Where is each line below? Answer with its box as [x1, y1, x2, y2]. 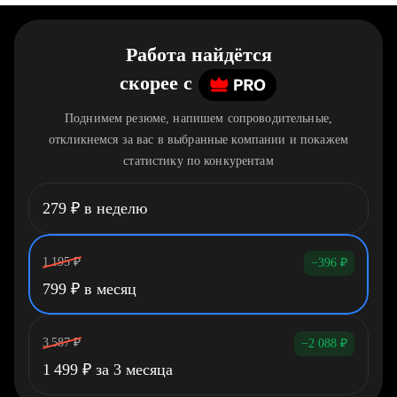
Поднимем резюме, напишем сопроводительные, [65, 112, 332, 125]
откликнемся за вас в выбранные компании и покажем [49, 133, 348, 146]
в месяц [80, 280, 136, 298]
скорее [120, 72, 178, 95]
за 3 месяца [91, 361, 173, 378]
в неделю [80, 199, 147, 217]
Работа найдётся [125, 43, 272, 66]
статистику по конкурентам [123, 154, 274, 167]
